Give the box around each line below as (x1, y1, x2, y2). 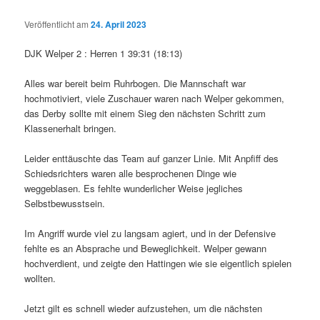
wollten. (24, 271, 56, 285)
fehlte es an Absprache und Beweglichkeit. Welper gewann (24, 241, 267, 255)
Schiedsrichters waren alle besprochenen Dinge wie (24, 166, 237, 180)
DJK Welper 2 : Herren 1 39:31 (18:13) (24, 46, 183, 60)
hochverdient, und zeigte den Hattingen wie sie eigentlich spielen (24, 256, 292, 270)
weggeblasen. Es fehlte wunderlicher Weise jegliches (24, 181, 244, 195)
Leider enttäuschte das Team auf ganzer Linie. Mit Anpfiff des (24, 151, 279, 165)
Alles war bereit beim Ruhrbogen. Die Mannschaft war (24, 76, 246, 90)
